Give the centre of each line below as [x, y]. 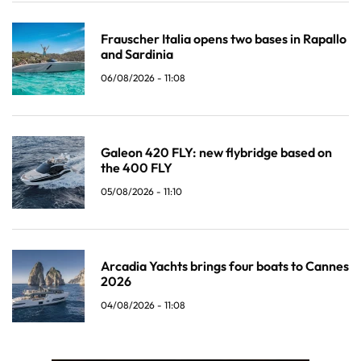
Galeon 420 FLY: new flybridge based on [216, 153]
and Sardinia [137, 54]
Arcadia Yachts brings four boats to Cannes [225, 266]
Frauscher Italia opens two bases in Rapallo [224, 39]
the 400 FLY [137, 168]
